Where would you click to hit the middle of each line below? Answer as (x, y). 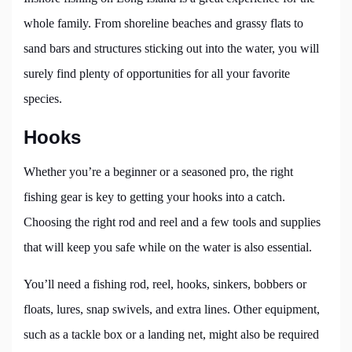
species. (43, 99)
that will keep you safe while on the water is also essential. (168, 247)
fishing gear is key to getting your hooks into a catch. (154, 197)
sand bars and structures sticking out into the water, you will (171, 49)
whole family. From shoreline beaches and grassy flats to (163, 24)
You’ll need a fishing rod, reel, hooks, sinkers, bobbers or (165, 284)
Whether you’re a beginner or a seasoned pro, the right (158, 172)
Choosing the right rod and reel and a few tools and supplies (172, 222)
